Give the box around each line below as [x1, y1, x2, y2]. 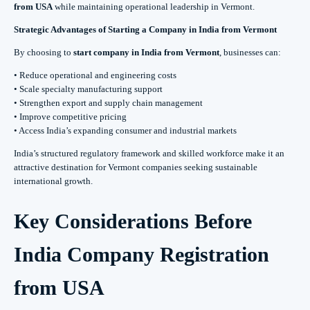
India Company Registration [14, 243, 269, 266]
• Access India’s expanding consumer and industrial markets [14, 125, 237, 136]
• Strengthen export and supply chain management [14, 97, 203, 108]
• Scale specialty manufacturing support [14, 83, 163, 94]
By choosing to [14, 46, 73, 57]
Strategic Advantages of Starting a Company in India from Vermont [14, 24, 277, 35]
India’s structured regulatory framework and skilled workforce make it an [14, 147, 284, 158]
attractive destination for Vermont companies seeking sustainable [14, 161, 257, 172]
